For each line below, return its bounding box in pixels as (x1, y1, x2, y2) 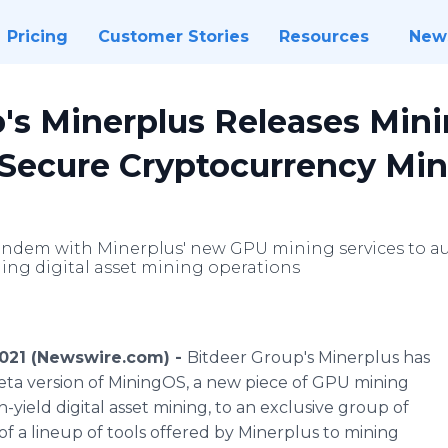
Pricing (6, 27, 68, 46)
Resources (278, 27, 369, 46)
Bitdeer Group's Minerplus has (187, 348, 430, 367)
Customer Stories (97, 27, 249, 46)
